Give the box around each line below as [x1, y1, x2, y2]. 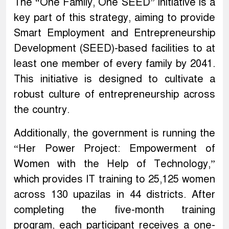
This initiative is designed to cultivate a [14, 73, 215, 86]
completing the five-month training [14, 203, 215, 217]
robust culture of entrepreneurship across [14, 88, 215, 101]
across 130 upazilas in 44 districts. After [14, 188, 215, 201]
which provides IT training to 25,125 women [14, 173, 215, 186]
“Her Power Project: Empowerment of [14, 142, 215, 155]
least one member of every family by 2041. [14, 57, 215, 71]
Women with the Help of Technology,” [14, 157, 215, 171]
